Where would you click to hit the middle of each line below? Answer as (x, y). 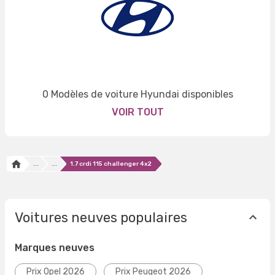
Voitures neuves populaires (101, 217)
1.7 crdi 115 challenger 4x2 (111, 164)
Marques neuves (55, 248)
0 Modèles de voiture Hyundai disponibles (137, 95)
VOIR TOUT (137, 112)
